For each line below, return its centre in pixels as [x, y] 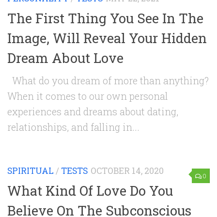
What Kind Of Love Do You [90, 191]
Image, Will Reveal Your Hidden [107, 38]
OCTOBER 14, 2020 [127, 171]
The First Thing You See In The [105, 18]
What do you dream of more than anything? [108, 81]
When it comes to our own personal [88, 96]
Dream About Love [65, 58]
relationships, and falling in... [73, 127]
